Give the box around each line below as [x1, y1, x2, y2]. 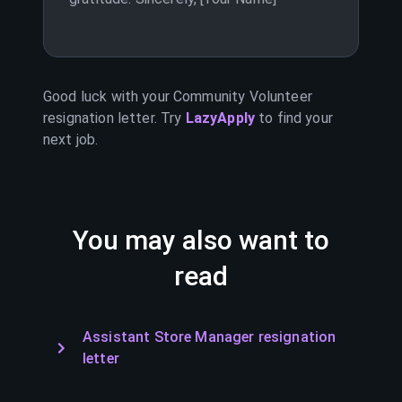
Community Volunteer [173, 88, 312, 105]
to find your [258, 109, 333, 127]
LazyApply [185, 109, 259, 127]
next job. [43, 131, 99, 148]
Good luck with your [43, 88, 174, 105]
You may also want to [73, 224, 329, 256]
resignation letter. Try [43, 109, 182, 127]
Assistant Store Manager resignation [83, 328, 336, 345]
